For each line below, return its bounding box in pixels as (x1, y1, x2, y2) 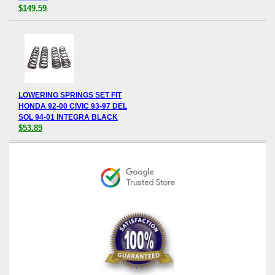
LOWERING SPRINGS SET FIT (18, 91, 122, 100)
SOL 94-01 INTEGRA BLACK (18, 113, 118, 122)
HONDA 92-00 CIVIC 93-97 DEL (18, 102, 127, 111)
